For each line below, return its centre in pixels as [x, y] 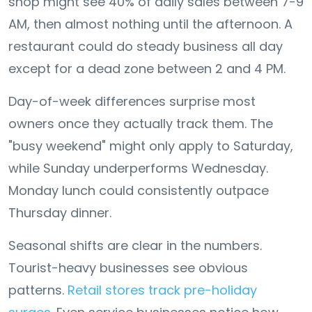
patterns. [38, 290]
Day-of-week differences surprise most [132, 101]
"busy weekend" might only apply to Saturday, [151, 146]
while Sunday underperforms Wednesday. [138, 168]
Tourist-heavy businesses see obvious [128, 267]
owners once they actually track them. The [141, 123]
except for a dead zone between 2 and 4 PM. [147, 68]
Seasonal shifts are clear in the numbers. [135, 245]
